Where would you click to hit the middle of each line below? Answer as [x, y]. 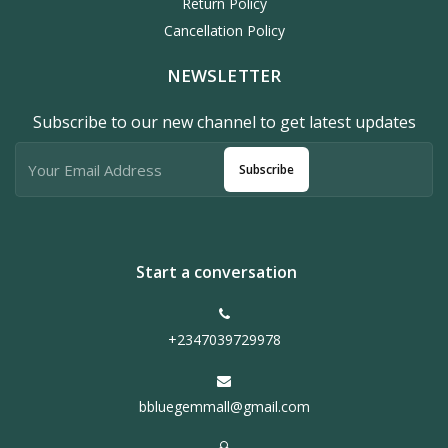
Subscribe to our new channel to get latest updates [224, 122]
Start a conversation [216, 272]
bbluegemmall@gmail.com [224, 407]
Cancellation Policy [224, 31]
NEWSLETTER [224, 76]
